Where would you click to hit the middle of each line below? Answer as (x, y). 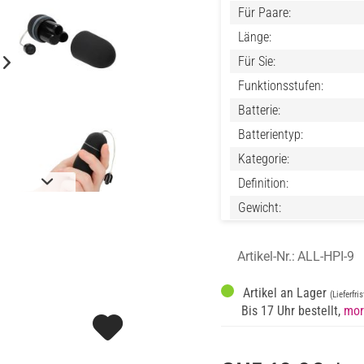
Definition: (264, 183)
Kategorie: (264, 159)
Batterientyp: (271, 134)
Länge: (255, 37)
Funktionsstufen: (281, 86)
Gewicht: (260, 208)
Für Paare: (265, 13)
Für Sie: (257, 61)
